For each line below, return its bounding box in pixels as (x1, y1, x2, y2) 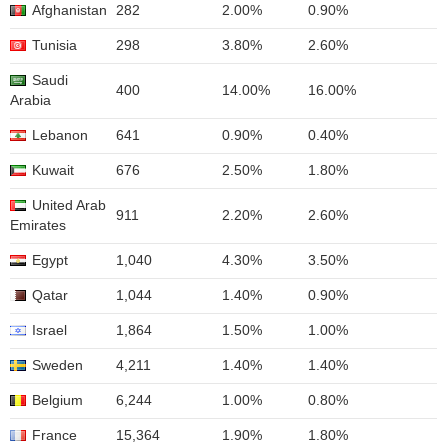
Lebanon (32, 128, 88, 143)
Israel (32, 323, 67, 338)
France (32, 428, 77, 443)
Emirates (10, 218, 66, 233)
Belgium (32, 393, 83, 408)
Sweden (32, 358, 83, 373)
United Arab (32, 198, 106, 213)
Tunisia (32, 38, 77, 53)
